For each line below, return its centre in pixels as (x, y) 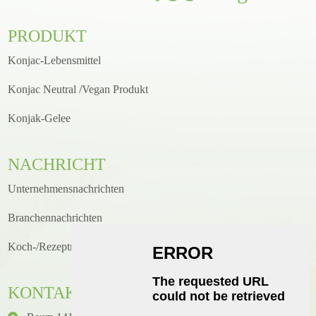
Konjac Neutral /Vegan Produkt (78, 89)
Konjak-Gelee (39, 118)
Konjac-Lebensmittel (55, 60)
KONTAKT (48, 292)
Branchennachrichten (55, 217)
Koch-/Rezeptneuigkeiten (65, 246)
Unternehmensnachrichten (66, 188)
